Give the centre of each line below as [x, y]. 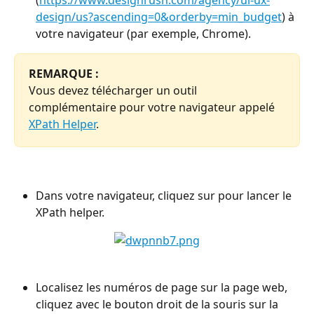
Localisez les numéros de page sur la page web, [163, 288]
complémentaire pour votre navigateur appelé [153, 108]
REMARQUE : [65, 73]
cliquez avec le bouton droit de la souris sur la [158, 305]
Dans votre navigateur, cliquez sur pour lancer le [165, 195]
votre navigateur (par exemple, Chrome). [143, 33]
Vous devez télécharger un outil [114, 91]
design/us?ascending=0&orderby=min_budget [159, 16]
